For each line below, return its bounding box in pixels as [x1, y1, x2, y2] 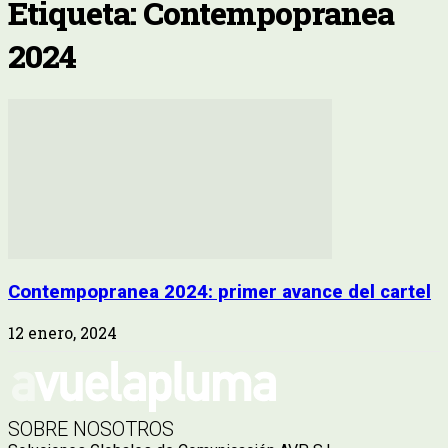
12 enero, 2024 [8, 322, 117, 344]
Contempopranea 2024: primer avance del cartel [8, 281, 431, 304]
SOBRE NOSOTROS [8, 417, 174, 442]
